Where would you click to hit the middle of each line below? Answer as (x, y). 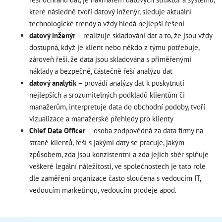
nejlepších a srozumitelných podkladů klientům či (107, 95)
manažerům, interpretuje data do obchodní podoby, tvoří (117, 107)
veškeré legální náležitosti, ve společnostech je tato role (117, 166)
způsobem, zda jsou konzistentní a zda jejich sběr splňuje (119, 154)
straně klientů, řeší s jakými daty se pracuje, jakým (107, 142)
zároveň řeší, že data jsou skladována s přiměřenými (110, 59)
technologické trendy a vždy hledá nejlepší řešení (107, 23)
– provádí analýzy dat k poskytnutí (130, 83)
